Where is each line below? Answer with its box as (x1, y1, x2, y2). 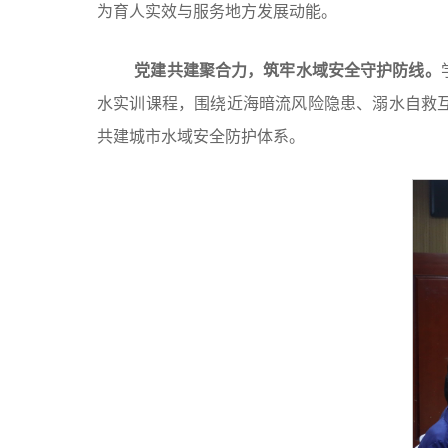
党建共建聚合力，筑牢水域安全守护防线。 (134, 62, 441, 79)
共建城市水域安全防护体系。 (97, 128, 305, 145)
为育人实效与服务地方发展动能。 (97, 3, 337, 20)
